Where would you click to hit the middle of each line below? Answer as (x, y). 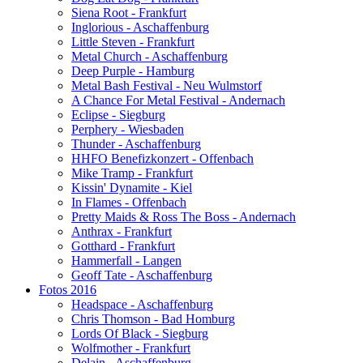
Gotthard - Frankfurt (123, 246)
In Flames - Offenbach (129, 202)
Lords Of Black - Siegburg (140, 333)
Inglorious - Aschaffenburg (140, 27)
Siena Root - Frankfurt (129, 12)
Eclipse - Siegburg (118, 114)
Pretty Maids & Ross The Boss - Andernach (184, 216)
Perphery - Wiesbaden (128, 129)
